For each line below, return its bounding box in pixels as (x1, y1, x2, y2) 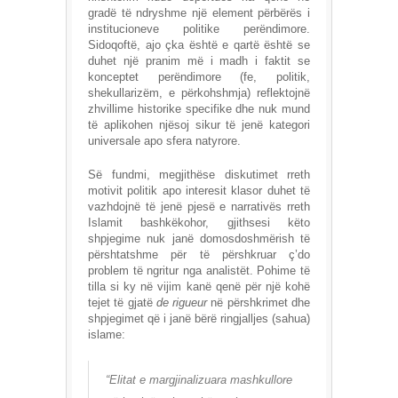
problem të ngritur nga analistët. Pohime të (88, 264, 310, 278)
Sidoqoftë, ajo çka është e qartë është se (88, 38, 310, 52)
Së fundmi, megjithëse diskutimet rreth (88, 168, 310, 182)
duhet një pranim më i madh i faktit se (88, 54, 310, 68)
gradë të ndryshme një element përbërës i (88, 6, 310, 20)
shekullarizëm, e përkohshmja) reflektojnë (88, 86, 310, 100)
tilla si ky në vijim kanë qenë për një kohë (88, 280, 310, 294)
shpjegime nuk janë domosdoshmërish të (88, 232, 310, 246)
